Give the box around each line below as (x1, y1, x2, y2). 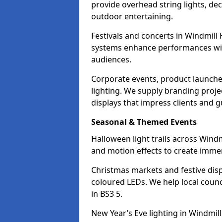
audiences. (91, 54, 131, 65)
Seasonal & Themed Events (91, 116, 197, 127)
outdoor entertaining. (91, 11, 173, 22)
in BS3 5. (91, 188, 122, 199)
